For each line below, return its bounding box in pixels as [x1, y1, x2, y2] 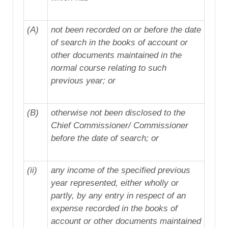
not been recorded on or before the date [50, 25, 201, 35]
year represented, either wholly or [50, 178, 179, 188]
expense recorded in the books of [50, 204, 178, 214]
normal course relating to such [50, 63, 166, 73]
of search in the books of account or [50, 38, 188, 48]
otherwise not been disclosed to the [50, 108, 188, 118]
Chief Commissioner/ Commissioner [50, 121, 188, 131]
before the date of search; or [50, 133, 159, 144]
